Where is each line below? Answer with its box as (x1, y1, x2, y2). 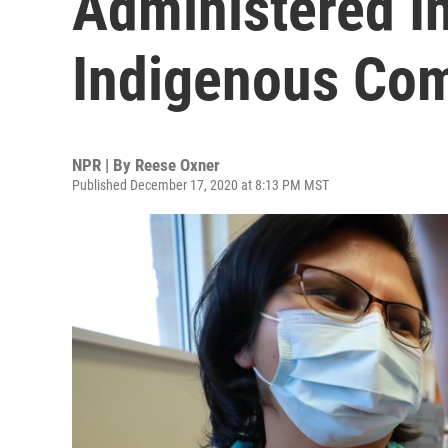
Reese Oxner (135, 155, 220, 175)
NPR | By (72, 155, 135, 175)
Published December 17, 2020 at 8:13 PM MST (72, 177, 329, 193)
